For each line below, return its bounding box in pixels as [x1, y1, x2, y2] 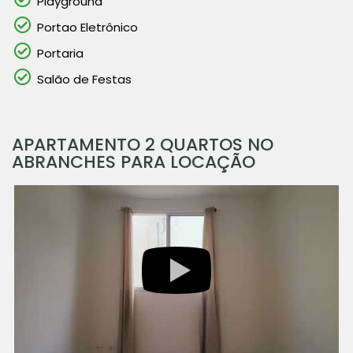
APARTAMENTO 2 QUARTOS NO [12, 132, 273, 157]
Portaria [37, 45, 84, 61]
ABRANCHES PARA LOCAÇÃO [12, 150, 255, 174]
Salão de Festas [37, 71, 132, 87]
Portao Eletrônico [37, 19, 138, 35]
